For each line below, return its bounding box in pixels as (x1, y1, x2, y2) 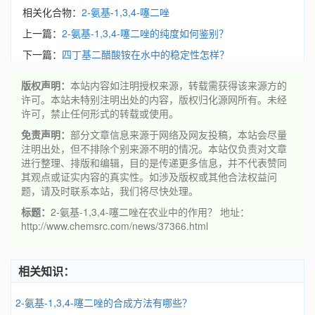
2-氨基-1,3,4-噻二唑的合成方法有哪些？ (15, 295, 192, 309)
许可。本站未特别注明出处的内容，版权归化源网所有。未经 (21, 92, 287, 106)
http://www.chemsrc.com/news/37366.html (21, 219, 208, 233)
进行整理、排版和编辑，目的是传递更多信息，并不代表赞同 (21, 155, 287, 169)
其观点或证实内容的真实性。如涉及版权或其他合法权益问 (21, 169, 277, 184)
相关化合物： (22, 5, 82, 19)
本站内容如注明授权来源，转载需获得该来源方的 (70, 78, 287, 92)
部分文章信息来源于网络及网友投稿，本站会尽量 (70, 127, 287, 141)
